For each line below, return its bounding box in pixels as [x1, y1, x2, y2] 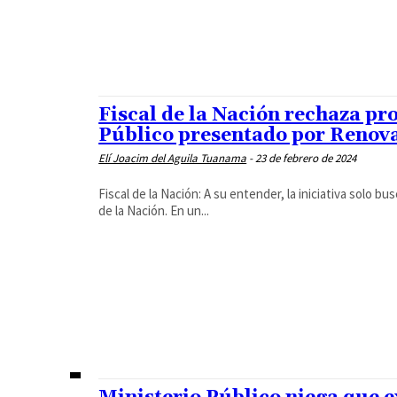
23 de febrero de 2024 [255, 150, 357, 166]
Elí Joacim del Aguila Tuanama [98, 150, 247, 166]
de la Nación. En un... [98, 201, 210, 219]
